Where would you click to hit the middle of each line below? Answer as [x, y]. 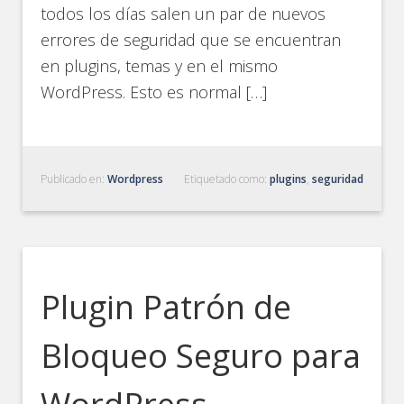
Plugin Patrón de [166, 307]
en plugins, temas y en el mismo [160, 66]
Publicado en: [74, 179]
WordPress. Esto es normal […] [154, 92]
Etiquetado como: [226, 179]
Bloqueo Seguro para [201, 356]
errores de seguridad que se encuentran [191, 40]
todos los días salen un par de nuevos [184, 14]
